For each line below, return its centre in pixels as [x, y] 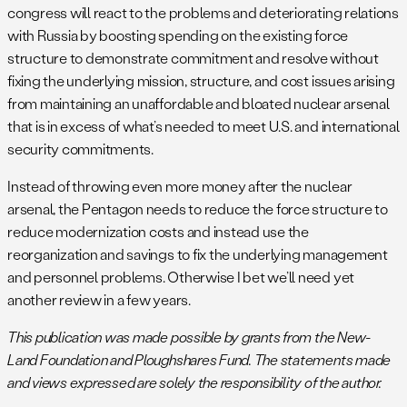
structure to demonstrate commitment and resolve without [193, 57]
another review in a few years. [99, 299]
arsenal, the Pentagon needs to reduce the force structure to [198, 208]
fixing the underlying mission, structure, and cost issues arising [201, 80]
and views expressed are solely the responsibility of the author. [194, 382]
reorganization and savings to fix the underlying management [198, 253]
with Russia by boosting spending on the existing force [178, 35]
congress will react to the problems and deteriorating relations [203, 12]
